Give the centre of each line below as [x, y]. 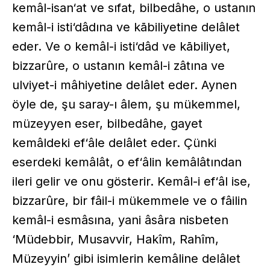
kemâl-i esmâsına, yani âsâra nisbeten [120, 220]
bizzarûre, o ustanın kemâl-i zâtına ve [118, 65]
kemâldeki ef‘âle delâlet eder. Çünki [114, 143]
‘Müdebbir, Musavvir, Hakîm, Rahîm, [115, 239]
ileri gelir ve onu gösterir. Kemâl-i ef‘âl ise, [131, 181]
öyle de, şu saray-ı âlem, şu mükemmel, [126, 104]
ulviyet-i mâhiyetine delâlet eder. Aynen [124, 85]
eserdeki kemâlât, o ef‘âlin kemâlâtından [127, 162]
